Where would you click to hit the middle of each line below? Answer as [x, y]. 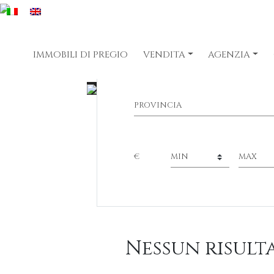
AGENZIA [229, 55]
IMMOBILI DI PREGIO [80, 55]
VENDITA [164, 55]
